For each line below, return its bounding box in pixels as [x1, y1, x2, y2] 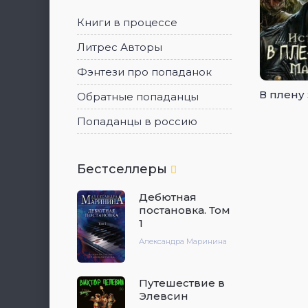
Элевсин [139, 289, 188, 302]
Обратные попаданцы [77, 90, 199, 103]
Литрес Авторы [77, 41, 162, 54]
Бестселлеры [77, 162, 170, 177]
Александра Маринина [139, 236, 227, 246]
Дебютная [139, 190, 197, 203]
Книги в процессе [77, 16, 177, 29]
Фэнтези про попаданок [77, 65, 212, 78]
